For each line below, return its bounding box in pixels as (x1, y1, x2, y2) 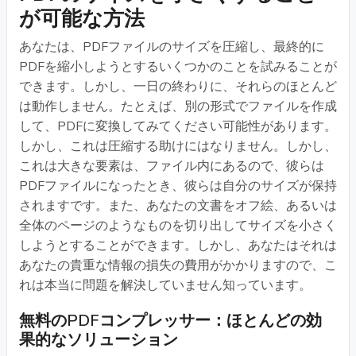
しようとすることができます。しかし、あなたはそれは (19, 236, 337, 254)
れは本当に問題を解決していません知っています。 (19, 276, 311, 294)
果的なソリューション (19, 328, 178, 350)
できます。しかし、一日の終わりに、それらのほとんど (19, 77, 337, 95)
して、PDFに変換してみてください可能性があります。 (19, 117, 337, 135)
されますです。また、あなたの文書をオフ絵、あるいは (19, 196, 337, 215)
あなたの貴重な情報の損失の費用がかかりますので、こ (19, 256, 337, 274)
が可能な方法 (19, 4, 145, 33)
